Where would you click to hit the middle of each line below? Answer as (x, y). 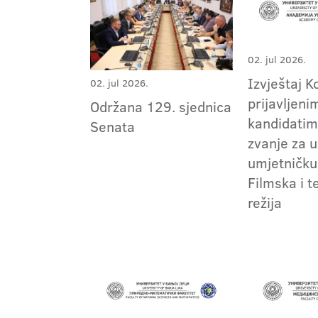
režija (265, 202)
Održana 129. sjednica (161, 107)
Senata (114, 127)
